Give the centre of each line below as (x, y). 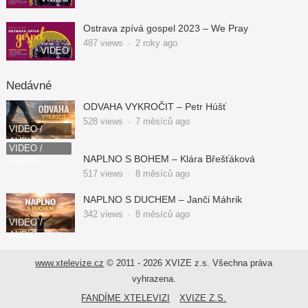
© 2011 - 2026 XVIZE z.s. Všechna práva (188, 263)
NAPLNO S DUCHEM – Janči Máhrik (162, 200)
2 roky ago (156, 43)
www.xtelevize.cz (70, 263)
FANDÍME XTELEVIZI (126, 298)
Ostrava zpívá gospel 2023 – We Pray (165, 28)
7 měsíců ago (162, 122)
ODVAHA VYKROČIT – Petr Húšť (154, 107)
